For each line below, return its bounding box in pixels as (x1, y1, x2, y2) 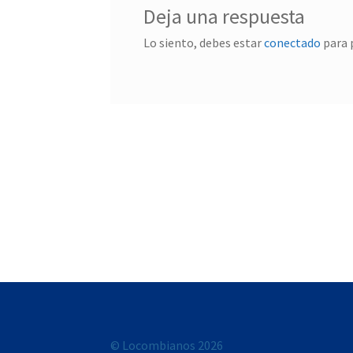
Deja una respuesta (143, 4, 305, 30)
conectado (263, 35, 321, 51)
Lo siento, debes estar (143, 35, 264, 51)
